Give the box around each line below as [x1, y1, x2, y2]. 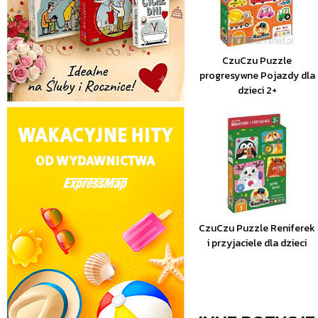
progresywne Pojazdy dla [199, 68, 315, 83]
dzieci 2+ [237, 83, 277, 98]
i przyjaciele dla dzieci [207, 236, 307, 251]
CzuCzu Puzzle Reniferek [199, 221, 316, 236]
